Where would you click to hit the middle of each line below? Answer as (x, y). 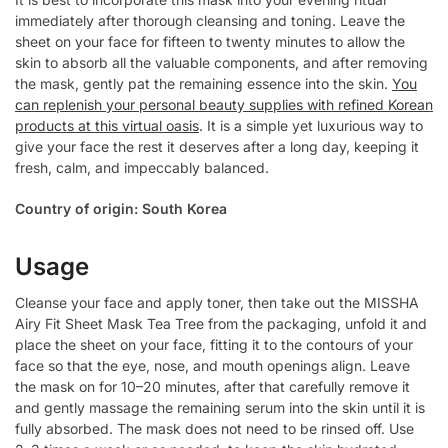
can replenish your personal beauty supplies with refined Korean (224, 105)
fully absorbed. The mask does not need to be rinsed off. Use (214, 428)
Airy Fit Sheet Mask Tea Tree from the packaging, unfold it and (221, 323)
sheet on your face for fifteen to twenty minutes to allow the (210, 42)
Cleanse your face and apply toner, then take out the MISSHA (217, 302)
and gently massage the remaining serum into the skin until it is (220, 407)
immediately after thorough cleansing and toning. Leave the (210, 21)
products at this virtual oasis (107, 126)
